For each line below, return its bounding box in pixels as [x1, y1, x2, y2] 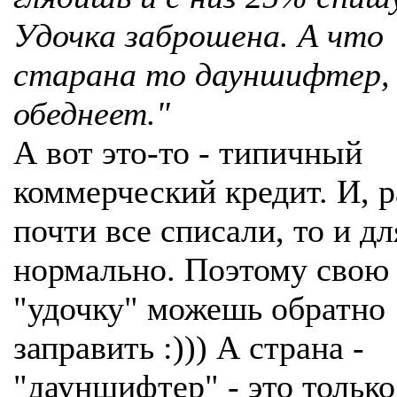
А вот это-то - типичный [13, 134, 362, 171]
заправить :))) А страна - [13, 329, 364, 366]
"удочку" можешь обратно [13, 290, 385, 327]
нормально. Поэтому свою [13, 251, 389, 288]
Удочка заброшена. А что [13, 17, 384, 54]
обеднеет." [13, 95, 170, 132]
